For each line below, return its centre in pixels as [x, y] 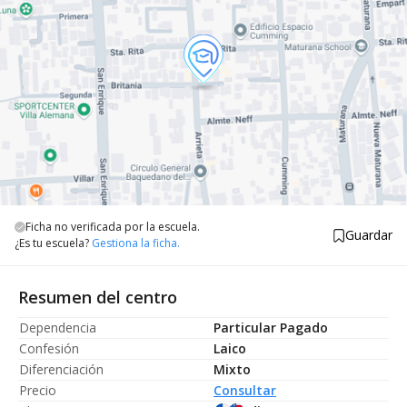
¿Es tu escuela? [53, 243]
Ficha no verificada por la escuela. [113, 227]
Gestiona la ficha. [136, 243]
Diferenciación [61, 369]
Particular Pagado [271, 328]
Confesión [49, 348]
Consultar [245, 390]
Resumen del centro [98, 297]
